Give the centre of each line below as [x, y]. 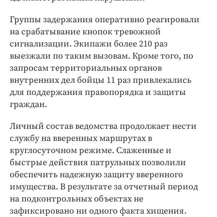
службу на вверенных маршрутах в [81, 138]
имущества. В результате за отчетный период [104, 186]
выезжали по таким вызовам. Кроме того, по [101, 56]
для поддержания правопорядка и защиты [98, 92]
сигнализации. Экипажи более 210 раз [89, 44]
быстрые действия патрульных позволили [98, 162]
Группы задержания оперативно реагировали [105, 19]
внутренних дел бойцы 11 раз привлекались [101, 80]
